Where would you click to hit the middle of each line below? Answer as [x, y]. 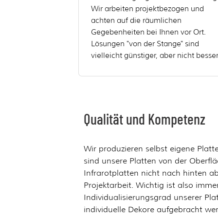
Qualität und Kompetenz [145, 119]
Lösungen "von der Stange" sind [145, 44]
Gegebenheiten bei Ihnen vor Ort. [148, 32]
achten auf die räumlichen [136, 20]
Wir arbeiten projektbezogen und [147, 9]
